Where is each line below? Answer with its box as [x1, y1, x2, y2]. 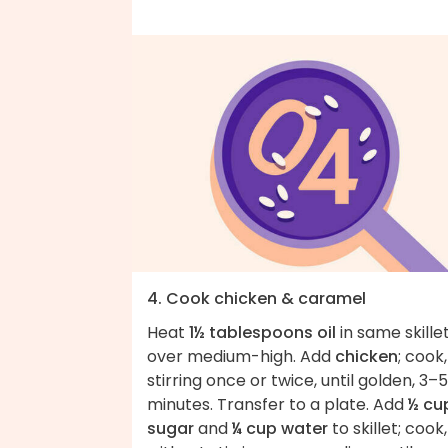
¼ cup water [232, 416, 328, 440]
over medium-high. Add [147, 344, 335, 368]
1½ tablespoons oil [189, 320, 336, 344]
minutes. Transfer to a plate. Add [147, 392, 408, 416]
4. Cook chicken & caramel [147, 286, 366, 310]
